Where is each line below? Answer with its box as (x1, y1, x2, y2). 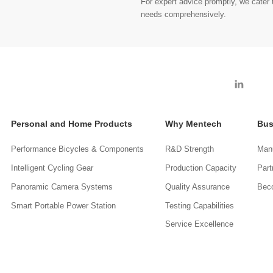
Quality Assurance (165, 182, 230, 191)
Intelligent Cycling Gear (11, 164, 94, 173)
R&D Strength (165, 145, 214, 154)
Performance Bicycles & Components (11, 145, 144, 154)
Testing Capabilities (165, 201, 234, 210)
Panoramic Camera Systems (11, 182, 113, 191)
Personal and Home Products (11, 119, 133, 129)
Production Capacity (165, 164, 236, 173)
